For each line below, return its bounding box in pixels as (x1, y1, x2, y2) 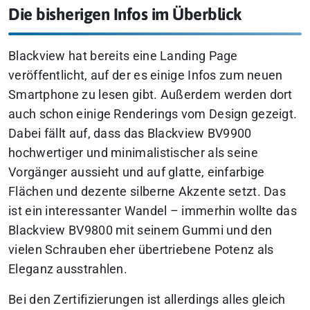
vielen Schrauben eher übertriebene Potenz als (8, 242, 274, 257)
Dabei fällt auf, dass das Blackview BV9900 (8, 126, 252, 140)
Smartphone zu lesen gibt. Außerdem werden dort (8, 87, 293, 102)
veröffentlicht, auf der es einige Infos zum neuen (8, 68, 283, 82)
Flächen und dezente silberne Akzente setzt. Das (8, 184, 286, 199)
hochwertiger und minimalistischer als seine (8, 145, 258, 160)
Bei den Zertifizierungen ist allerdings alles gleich (8, 292, 286, 307)
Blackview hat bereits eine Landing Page (8, 48, 238, 63)
